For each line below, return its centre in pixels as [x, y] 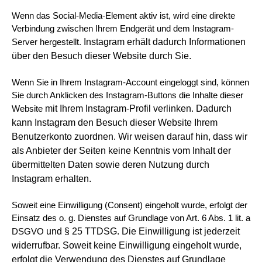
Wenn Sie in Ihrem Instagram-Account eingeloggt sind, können [130, 82]
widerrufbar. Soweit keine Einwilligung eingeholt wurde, [127, 245]
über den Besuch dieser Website [80, 56]
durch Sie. [170, 56]
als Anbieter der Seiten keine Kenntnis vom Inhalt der [121, 151]
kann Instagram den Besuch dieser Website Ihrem [115, 123]
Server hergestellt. [48, 42]
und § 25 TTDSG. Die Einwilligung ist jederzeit [143, 231]
